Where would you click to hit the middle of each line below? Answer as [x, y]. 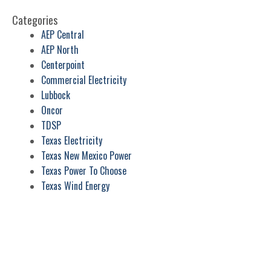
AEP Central [63, 34]
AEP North [60, 49]
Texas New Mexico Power [87, 155]
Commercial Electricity [84, 80]
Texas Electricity [72, 140]
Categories [35, 20]
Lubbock [56, 95]
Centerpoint [63, 64]
